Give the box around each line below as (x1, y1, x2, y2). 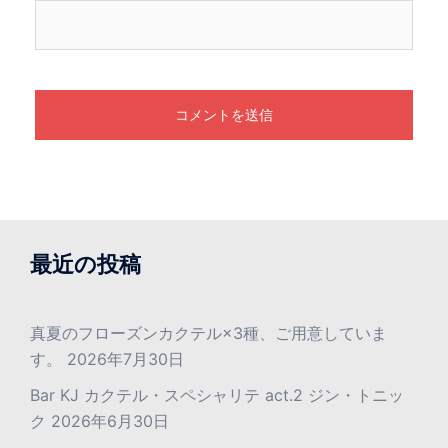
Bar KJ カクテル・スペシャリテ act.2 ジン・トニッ (30, 385, 404, 406)
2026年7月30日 (67, 349, 184, 370)
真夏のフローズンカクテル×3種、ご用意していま (30, 323, 387, 344)
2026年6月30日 (51, 411, 169, 432)
